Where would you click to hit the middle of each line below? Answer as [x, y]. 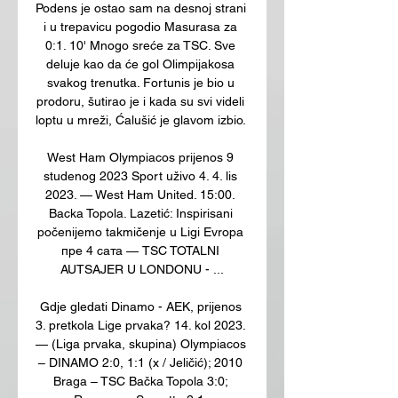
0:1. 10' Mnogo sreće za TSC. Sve [140, 45]
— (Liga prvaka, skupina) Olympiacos [141, 343]
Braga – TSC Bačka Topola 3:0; [140, 381]
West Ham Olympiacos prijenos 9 [140, 157]
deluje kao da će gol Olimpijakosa [140, 64]
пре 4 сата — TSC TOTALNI [140, 250]
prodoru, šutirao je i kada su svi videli [140, 101]
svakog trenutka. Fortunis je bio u [140, 82]
